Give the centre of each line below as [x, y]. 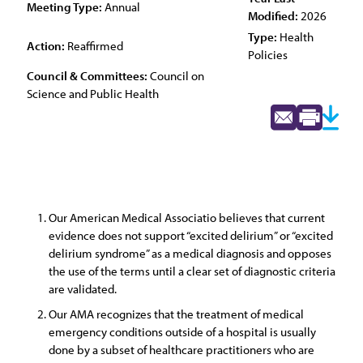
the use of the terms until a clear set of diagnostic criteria [192, 271]
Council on [176, 76]
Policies [268, 55]
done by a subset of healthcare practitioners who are [181, 350]
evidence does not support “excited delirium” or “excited [191, 235]
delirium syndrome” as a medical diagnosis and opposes [190, 253]
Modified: [273, 16]
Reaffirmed [94, 46]
